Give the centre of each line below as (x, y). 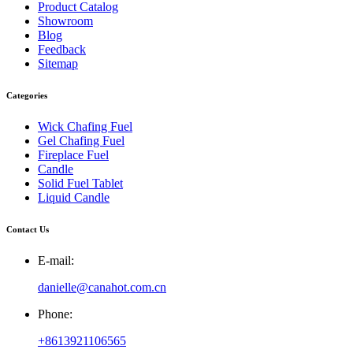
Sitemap (58, 63)
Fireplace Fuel (73, 154)
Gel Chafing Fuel (81, 140)
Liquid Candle (74, 197)
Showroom (65, 20)
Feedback (62, 49)
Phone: (55, 314)
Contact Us (28, 229)
